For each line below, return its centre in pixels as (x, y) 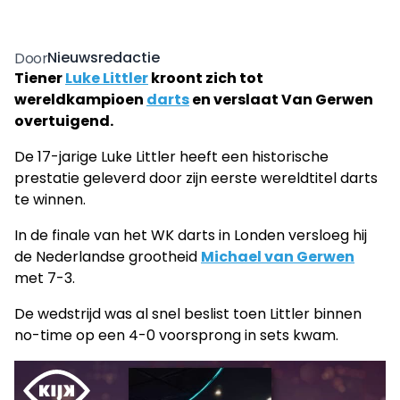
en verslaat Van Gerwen (281, 99)
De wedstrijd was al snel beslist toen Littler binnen (188, 313)
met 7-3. (45, 278)
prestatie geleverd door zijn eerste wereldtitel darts (196, 178)
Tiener (40, 78)
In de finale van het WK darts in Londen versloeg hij (191, 235)
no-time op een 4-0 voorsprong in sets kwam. (176, 335)
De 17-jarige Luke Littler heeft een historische (171, 156)
